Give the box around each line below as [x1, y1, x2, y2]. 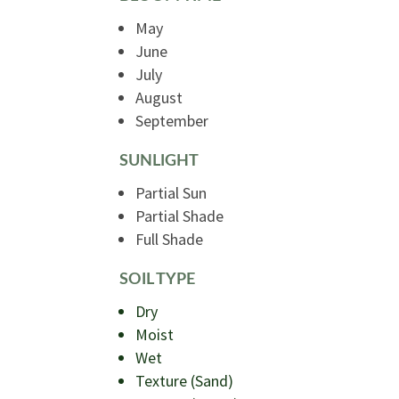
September [135, 110, 209, 132]
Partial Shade [135, 206, 224, 227]
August [135, 87, 183, 109]
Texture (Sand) [135, 370, 234, 392]
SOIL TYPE [119, 272, 196, 288]
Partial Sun [135, 183, 208, 204]
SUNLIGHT [119, 153, 199, 169]
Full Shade [135, 229, 204, 250]
